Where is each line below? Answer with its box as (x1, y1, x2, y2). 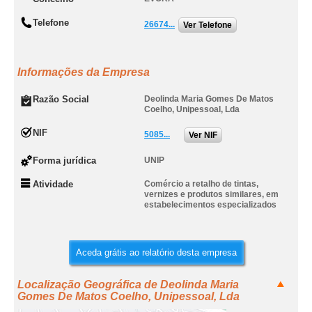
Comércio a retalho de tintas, (144, 179, 258, 189)
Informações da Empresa (17, 66, 150, 78)
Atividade (33, 179, 73, 189)
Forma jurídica (33, 155, 96, 166)
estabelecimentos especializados (144, 200, 276, 210)
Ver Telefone (183, 20, 232, 30)
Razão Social (33, 94, 89, 104)
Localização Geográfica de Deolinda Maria (17, 279, 239, 290)
